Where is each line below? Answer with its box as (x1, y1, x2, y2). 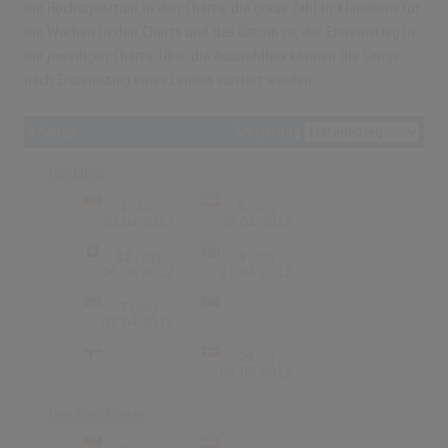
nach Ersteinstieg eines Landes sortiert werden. (24, 71, 315, 90)
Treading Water (47, 406, 145, 425)
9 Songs (28, 123, 74, 142)
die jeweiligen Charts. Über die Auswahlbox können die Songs (24, 47, 398, 66)
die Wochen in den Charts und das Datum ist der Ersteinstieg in (24, 23, 415, 42)
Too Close (47, 164, 106, 183)
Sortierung (236, 123, 304, 142)
